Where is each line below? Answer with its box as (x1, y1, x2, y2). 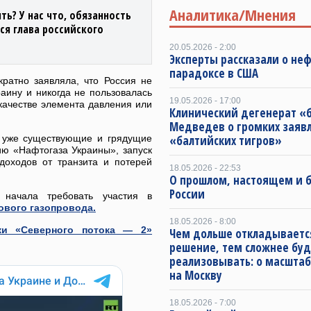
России (169, 186, 205, 202)
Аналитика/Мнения (169, 4, 296, 25)
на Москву (169, 267, 222, 283)
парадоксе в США (169, 65, 258, 81)
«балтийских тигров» (169, 133, 282, 149)
